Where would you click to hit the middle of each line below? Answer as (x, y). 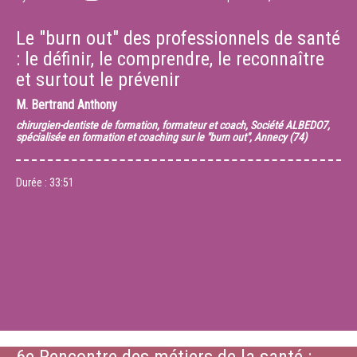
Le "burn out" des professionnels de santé (178, 38)
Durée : (33, 182)
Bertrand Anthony (74, 105)
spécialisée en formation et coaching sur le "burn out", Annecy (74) (161, 137)
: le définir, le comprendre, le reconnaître (170, 59)
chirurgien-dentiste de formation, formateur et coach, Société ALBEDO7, (173, 125)
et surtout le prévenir (98, 80)
